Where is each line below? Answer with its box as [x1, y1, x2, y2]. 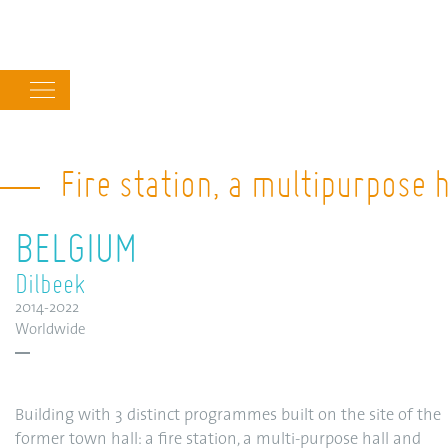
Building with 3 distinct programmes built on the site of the [15, 408, 441, 424]
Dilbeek [15, 266, 85, 300]
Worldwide [15, 323, 86, 338]
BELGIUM [15, 222, 137, 272]
